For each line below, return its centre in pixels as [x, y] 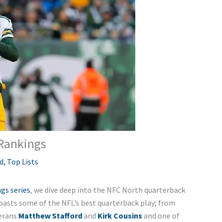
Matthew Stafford [50, 216]
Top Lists [22, 162]
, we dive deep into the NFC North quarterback [108, 190]
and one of [161, 216]
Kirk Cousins [120, 216]
